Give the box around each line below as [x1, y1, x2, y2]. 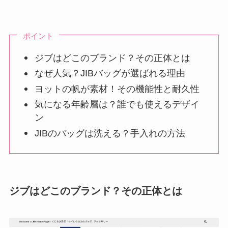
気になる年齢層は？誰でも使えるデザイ [35, 99, 200, 110]
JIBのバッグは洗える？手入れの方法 [35, 128, 186, 138]
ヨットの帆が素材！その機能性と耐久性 [35, 83, 200, 94]
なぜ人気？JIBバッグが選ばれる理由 [35, 68, 186, 79]
